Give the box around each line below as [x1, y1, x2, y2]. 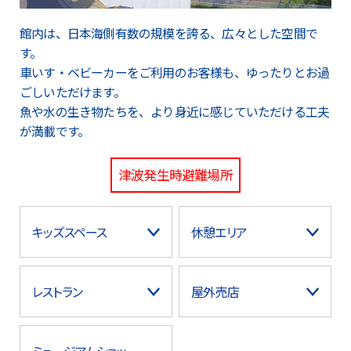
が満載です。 [20, 122, 90, 141]
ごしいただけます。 [20, 83, 125, 102]
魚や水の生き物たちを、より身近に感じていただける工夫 [20, 103, 330, 121]
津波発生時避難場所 [118, 165, 233, 185]
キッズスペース [32, 223, 107, 242]
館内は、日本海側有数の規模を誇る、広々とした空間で [20, 24, 318, 43]
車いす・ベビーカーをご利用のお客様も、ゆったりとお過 [20, 63, 330, 82]
